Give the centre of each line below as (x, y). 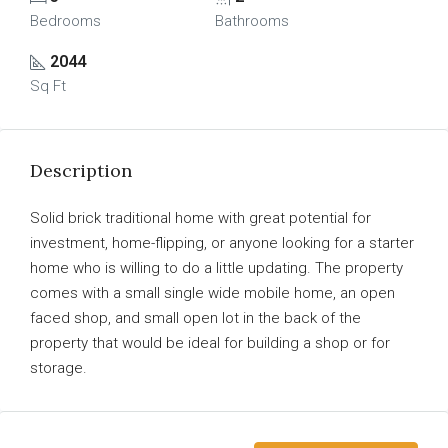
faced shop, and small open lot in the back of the (195, 318)
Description (81, 170)
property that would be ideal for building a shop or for (210, 343)
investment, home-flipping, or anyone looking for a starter (222, 243)
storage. (58, 368)
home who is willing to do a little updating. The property (216, 268)
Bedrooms (65, 21)
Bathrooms (251, 21)
